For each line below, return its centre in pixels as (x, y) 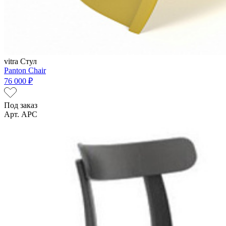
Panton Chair (25, 70)
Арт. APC (21, 114)
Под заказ (21, 105)
